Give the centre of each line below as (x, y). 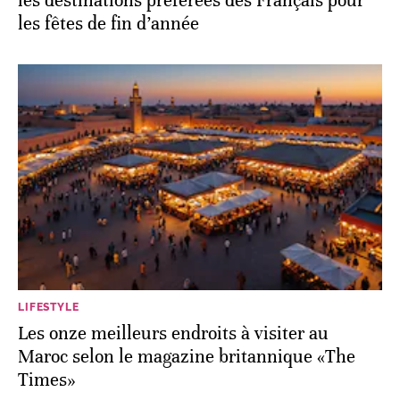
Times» (47, 380)
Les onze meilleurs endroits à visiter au (173, 334)
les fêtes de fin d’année (108, 24)
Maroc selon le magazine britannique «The (187, 357)
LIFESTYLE (49, 308)
